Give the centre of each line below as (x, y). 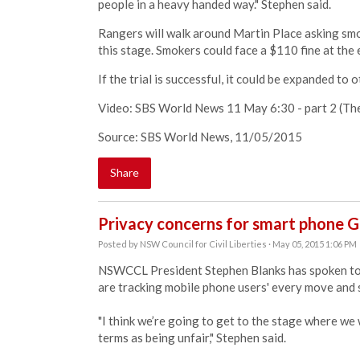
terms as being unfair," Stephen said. (193, 337)
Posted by (119, 244)
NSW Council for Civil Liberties (203, 244)
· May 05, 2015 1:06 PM (312, 244)
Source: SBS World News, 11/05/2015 (200, 137)
